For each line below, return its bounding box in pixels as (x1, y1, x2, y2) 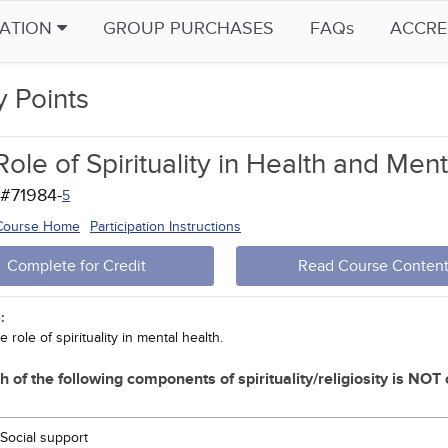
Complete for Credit (7, 256, 147, 276)
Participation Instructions (90, 218, 241, 235)
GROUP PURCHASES (103, 18, 274, 39)
